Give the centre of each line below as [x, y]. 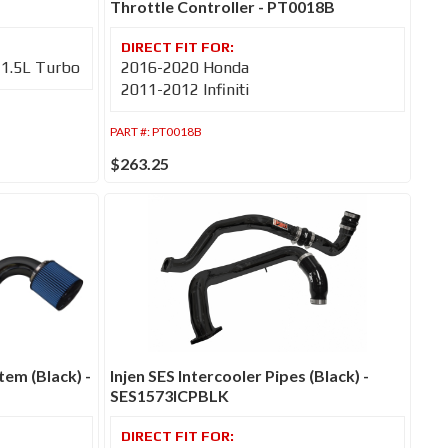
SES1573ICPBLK [170, 395]
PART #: [131, 132]
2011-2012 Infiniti [185, 90]
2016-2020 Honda [185, 68]
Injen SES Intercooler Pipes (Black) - [240, 375]
